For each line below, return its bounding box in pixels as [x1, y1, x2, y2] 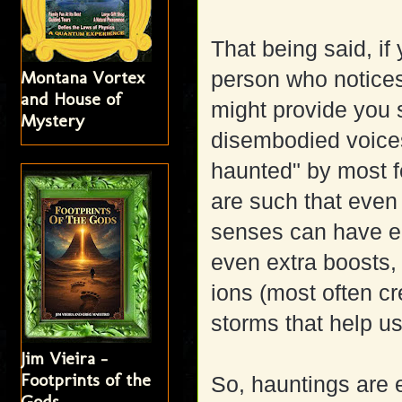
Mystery [21, 109, 85, 132]
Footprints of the [21, 369, 152, 391]
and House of [21, 88, 122, 110]
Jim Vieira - [21, 347, 109, 370]
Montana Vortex [21, 66, 145, 89]
